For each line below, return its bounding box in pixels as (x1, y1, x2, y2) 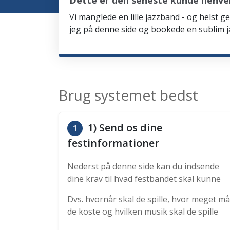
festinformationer (67, 136, 159, 150)
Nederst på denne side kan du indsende (67, 161, 219, 172)
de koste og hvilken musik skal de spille (67, 206, 218, 217)
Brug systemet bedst (59, 85, 198, 105)
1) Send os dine (85, 121, 162, 135)
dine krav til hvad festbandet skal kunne (67, 173, 221, 184)
